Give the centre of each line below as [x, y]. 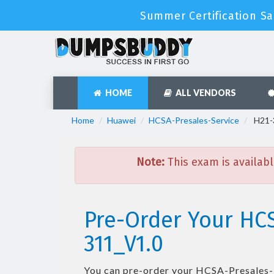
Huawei [121, 120]
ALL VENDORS [204, 93]
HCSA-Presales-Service [194, 120]
